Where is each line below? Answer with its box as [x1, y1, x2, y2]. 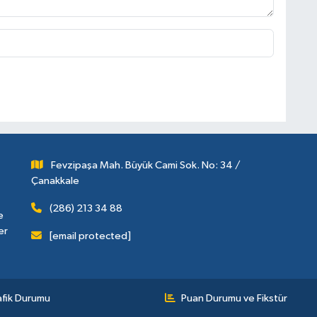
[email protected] [50, 231, 132, 242]
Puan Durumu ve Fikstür [181, 293, 287, 304]
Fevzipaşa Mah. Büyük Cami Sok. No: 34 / [51, 160, 241, 171]
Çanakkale [30, 175, 79, 187]
